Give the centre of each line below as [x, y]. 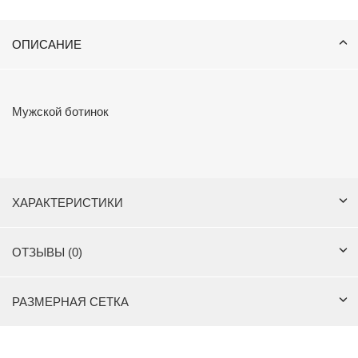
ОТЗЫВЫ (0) [47, 252]
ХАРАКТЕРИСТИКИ [68, 203]
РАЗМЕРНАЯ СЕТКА [70, 302]
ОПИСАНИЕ [47, 44]
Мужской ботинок [60, 111]
